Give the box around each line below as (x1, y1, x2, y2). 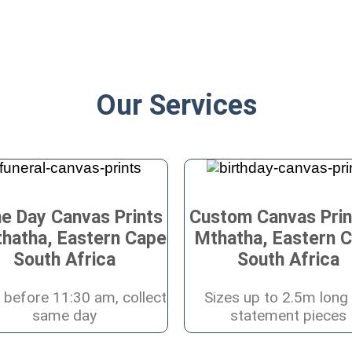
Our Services (95, 88, 257, 122)
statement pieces (229, 306, 346, 324)
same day (31, 306, 97, 324)
